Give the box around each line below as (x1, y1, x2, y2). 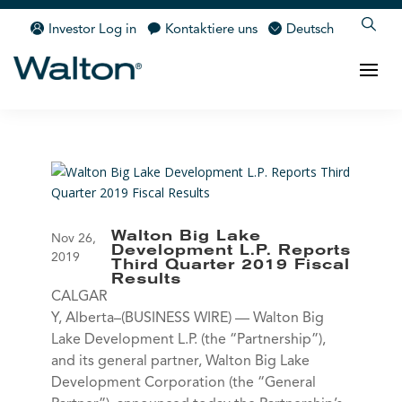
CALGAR (50, 290, 108, 304)
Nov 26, (50, 232, 96, 245)
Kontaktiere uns (165, 23, 258, 37)
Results (110, 274, 181, 286)
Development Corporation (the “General (50, 376, 316, 390)
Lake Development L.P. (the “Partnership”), (50, 333, 326, 347)
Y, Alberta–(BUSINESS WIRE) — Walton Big (50, 311, 324, 326)
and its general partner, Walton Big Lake (50, 354, 310, 369)
